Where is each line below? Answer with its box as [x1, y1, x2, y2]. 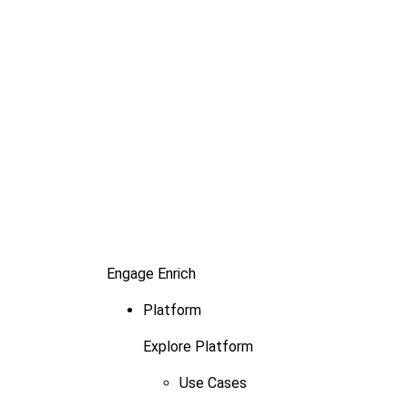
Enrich [158, 265, 196, 283]
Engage [107, 265, 154, 283]
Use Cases [179, 374, 247, 393]
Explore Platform [143, 338, 253, 356]
